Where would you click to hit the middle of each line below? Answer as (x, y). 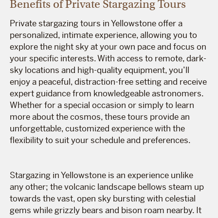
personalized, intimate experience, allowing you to (103, 35)
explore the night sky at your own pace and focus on (108, 46)
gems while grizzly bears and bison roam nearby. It (106, 210)
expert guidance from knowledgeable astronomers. (107, 93)
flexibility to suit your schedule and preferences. (100, 140)
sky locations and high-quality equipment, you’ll (100, 70)
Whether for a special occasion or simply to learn (102, 105)
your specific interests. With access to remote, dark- (108, 58)
